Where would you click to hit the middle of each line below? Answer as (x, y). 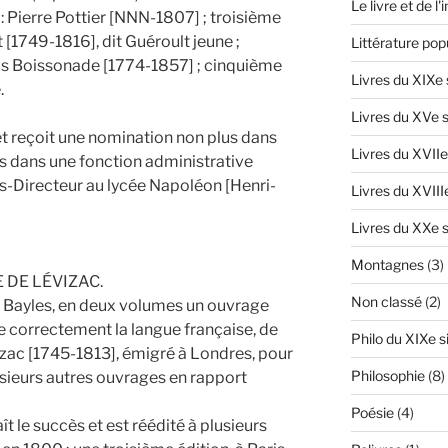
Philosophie (387, 376)
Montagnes (387, 265)
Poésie (372, 413)
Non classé (386, 302)
